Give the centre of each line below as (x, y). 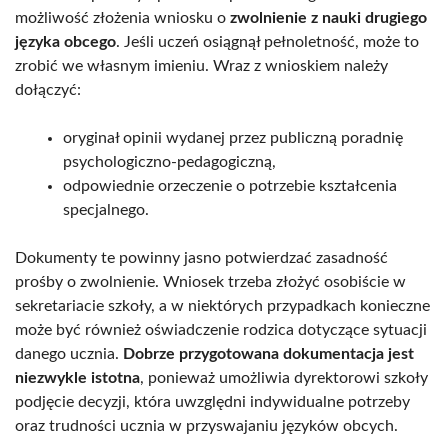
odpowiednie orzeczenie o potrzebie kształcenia (230, 185)
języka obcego (65, 41)
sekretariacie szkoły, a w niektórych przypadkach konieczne (222, 305)
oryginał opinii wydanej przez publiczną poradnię (233, 137)
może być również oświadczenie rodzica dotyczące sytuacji (221, 329)
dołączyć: (48, 89)
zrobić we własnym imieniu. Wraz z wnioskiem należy (201, 65)
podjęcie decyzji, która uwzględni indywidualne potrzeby (212, 401)
